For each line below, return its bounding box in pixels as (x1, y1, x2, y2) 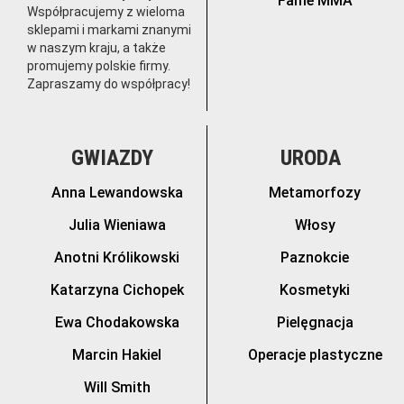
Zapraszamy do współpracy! (27, 76, 190, 91)
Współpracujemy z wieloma (27, 4, 185, 19)
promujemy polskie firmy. (27, 58, 170, 73)
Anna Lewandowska (50, 183, 183, 201)
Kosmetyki (280, 280, 350, 298)
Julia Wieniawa (68, 216, 166, 234)
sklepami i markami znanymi (27, 22, 191, 37)
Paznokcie (280, 248, 349, 266)
